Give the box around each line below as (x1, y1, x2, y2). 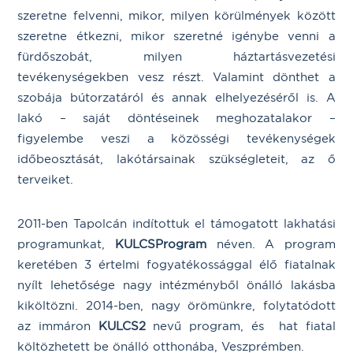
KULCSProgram (114, 236, 206, 251)
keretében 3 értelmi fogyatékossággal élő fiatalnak (17, 257, 336, 272)
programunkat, (17, 236, 115, 251)
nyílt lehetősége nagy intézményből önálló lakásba (17, 277, 336, 292)
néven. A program (206, 236, 336, 251)
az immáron (17, 318, 98, 333)
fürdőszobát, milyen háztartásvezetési (17, 49, 336, 64)
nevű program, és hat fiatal (145, 318, 336, 333)
